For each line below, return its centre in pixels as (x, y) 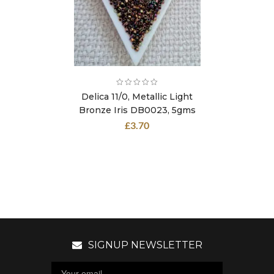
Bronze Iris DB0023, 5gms (137, 110)
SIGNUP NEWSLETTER (145, 245)
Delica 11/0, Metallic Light (137, 97)
